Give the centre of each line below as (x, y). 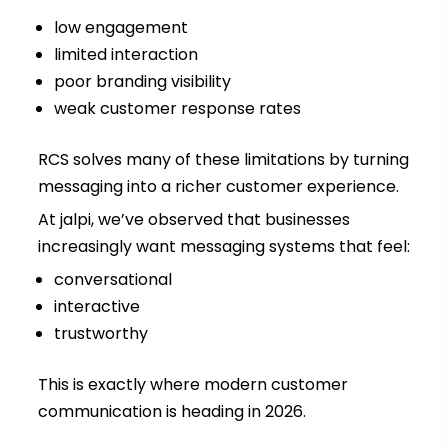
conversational (112, 280)
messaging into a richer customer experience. (218, 187)
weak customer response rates (177, 109)
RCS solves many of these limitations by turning (223, 160)
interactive (96, 307)
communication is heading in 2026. (171, 412)
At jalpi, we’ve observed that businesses (193, 220)
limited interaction (125, 55)
